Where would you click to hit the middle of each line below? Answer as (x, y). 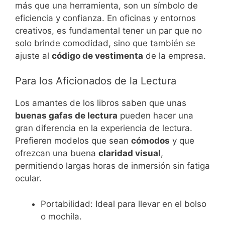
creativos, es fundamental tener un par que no (108, 30)
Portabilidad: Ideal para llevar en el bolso (124, 204)
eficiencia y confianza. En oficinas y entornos (105, 18)
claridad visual (130, 153)
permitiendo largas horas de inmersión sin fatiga (113, 166)
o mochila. (61, 216)
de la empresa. (175, 55)
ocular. (28, 179)
